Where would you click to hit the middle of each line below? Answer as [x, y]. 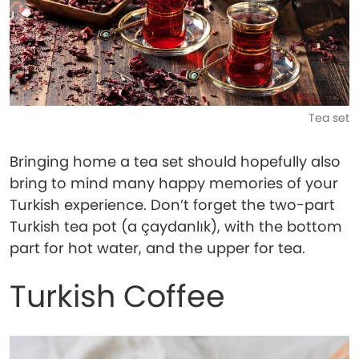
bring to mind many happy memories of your [174, 183]
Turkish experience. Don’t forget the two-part [172, 205]
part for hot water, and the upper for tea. [157, 248]
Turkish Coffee [117, 296]
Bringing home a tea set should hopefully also [175, 161]
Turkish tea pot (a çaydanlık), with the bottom [176, 226]
